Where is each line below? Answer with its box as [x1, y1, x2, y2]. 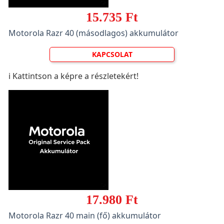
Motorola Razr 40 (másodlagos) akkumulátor [8, 27, 178, 38]
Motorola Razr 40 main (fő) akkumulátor [8, 210, 161, 221]
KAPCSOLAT [91, 49, 132, 59]
